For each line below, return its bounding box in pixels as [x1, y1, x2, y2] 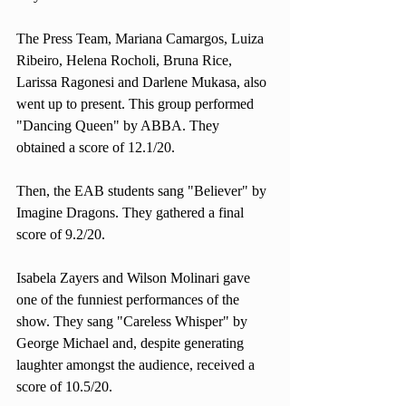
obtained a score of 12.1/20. [16, 140, 179, 155]
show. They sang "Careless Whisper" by [16, 314, 251, 329]
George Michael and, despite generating [16, 335, 247, 351]
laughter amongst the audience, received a [16, 357, 258, 372]
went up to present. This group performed [16, 96, 257, 111]
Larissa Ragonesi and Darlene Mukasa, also [16, 74, 270, 90]
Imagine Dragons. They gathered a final [16, 205, 247, 220]
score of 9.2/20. [16, 227, 109, 242]
